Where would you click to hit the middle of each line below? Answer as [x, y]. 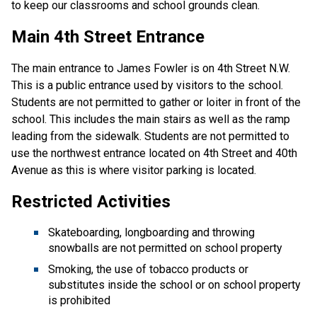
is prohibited [79, 300]
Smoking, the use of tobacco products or [148, 269]
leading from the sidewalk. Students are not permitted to [150, 136]
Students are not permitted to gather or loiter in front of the [156, 102]
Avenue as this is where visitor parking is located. [134, 170]
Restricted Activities [91, 201]
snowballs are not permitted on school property [165, 248]
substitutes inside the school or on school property [174, 284]
